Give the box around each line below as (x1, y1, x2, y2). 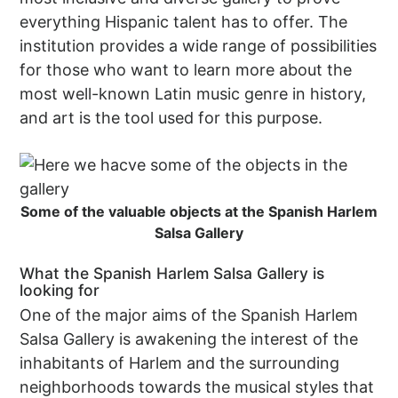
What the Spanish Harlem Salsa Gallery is (20, 264, 325, 283)
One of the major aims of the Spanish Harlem (20, 306, 359, 325)
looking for (20, 281, 100, 300)
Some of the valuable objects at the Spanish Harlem (20, 203, 378, 221)
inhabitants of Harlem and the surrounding (20, 354, 340, 373)
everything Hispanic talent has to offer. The (20, 12, 348, 32)
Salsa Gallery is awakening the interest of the (20, 330, 359, 349)
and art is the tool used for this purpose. (20, 108, 323, 128)
